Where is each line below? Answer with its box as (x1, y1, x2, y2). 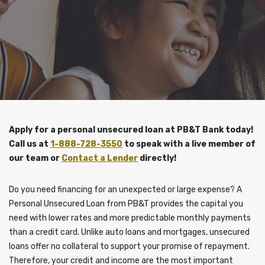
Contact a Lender (62, 153, 138, 163)
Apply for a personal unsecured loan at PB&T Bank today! (9, 124, 253, 135)
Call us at (9, 138, 50, 149)
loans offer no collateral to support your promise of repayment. (9, 241, 250, 251)
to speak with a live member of (122, 138, 256, 149)
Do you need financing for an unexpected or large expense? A (9, 184, 242, 195)
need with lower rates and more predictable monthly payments (9, 212, 251, 223)
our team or (9, 153, 62, 163)
